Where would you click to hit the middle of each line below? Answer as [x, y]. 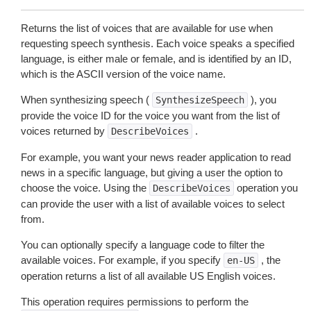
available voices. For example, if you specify [122, 260]
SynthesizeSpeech [200, 100]
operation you [266, 188]
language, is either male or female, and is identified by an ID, [156, 59]
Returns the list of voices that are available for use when [147, 28]
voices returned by [64, 131]
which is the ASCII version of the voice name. [123, 74]
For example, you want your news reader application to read [156, 157]
